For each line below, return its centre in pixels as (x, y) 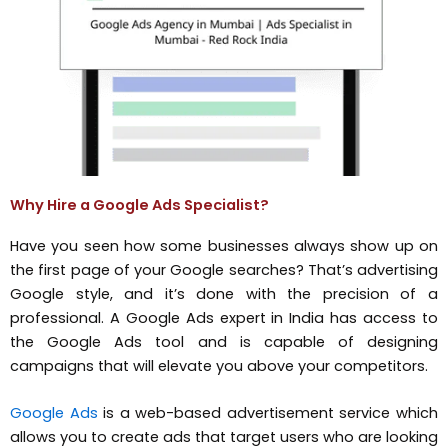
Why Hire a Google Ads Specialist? (139, 205)
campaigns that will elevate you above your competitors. (219, 366)
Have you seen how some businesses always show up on (224, 246)
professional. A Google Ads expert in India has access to (224, 318)
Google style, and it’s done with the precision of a (224, 294)
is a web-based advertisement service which (268, 413)
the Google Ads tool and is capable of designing (224, 342)
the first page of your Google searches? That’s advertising (224, 270)
